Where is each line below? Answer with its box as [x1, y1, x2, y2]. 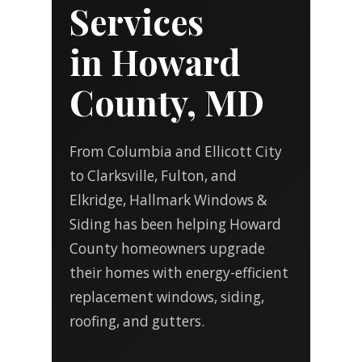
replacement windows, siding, [69, 288, 265, 306]
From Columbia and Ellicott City [69, 142, 283, 161]
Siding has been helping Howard [69, 215, 282, 234]
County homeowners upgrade [69, 239, 266, 258]
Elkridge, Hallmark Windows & [69, 191, 268, 209]
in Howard [69, 38, 242, 85]
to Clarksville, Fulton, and [69, 166, 238, 185]
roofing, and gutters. [69, 312, 205, 330]
